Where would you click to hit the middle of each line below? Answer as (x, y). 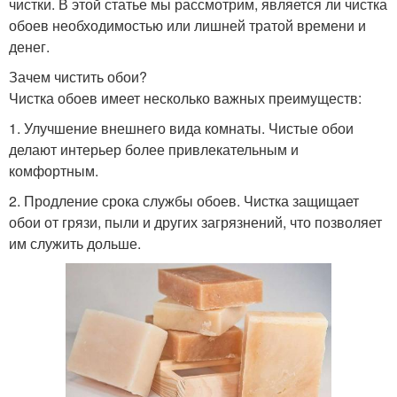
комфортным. (54, 170)
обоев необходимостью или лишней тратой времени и (187, 25)
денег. (29, 46)
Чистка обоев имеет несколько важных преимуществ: (185, 97)
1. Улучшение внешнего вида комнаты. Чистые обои (181, 128)
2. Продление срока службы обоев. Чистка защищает (184, 200)
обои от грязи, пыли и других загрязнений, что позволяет (195, 222)
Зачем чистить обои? (78, 76)
